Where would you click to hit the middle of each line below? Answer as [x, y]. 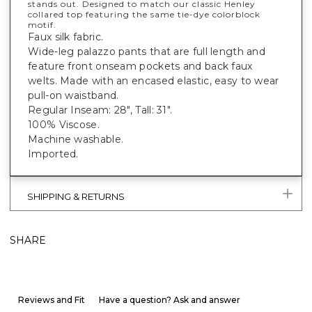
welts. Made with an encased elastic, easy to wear [154, 81]
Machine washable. [76, 140]
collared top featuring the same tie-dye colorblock [144, 15]
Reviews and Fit [52, 300]
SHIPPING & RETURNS [76, 197]
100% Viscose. [64, 125]
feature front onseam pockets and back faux [140, 67]
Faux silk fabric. [66, 37]
